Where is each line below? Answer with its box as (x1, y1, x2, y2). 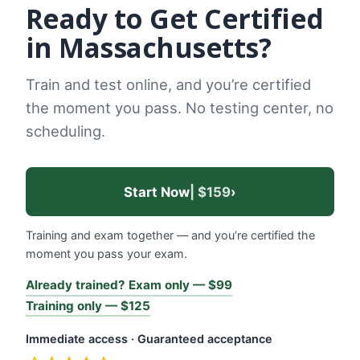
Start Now (124, 183, 190, 200)
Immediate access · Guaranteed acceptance (26, 332, 272, 346)
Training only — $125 (26, 297, 150, 313)
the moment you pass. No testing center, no (26, 99, 333, 117)
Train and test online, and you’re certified (26, 76, 311, 94)
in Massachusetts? (26, 29, 272, 67)
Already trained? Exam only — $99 (26, 277, 232, 293)
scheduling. (26, 122, 105, 141)
